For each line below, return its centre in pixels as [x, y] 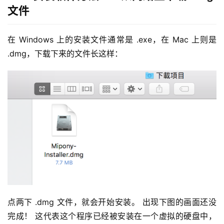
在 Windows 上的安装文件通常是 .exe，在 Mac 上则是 [112, 40]
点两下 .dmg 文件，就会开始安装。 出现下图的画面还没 [112, 202]
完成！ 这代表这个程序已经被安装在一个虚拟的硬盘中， [112, 216]
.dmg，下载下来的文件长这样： [65, 54]
